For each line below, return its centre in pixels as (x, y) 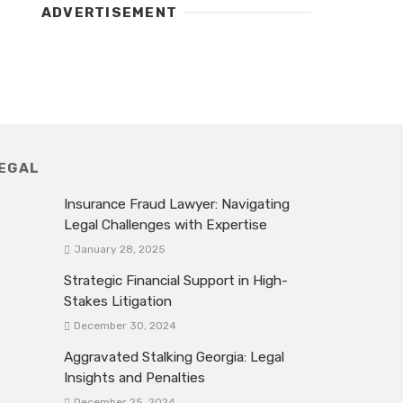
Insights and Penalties (134, 378)
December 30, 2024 (125, 326)
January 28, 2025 (119, 250)
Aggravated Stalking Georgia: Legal (174, 358)
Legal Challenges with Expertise (166, 224)
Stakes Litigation (118, 302)
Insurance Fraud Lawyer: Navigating (177, 204)
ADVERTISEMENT (110, 13)
